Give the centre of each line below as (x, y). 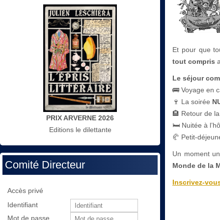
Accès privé (25, 191)
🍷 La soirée (192, 101)
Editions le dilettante (80, 130)
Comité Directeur (45, 165)
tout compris (194, 61)
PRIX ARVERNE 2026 (80, 118)
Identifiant (23, 205)
